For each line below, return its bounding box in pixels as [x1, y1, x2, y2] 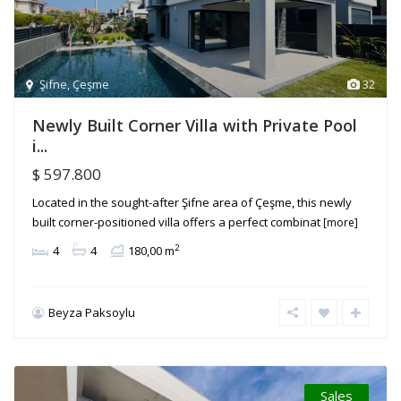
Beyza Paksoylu [48, 304, 135, 321]
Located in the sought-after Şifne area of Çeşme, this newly [32, 194, 352, 211]
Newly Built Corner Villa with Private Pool [32, 115, 357, 137]
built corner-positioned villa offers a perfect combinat [32, 214, 323, 231]
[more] [323, 215, 358, 231]
